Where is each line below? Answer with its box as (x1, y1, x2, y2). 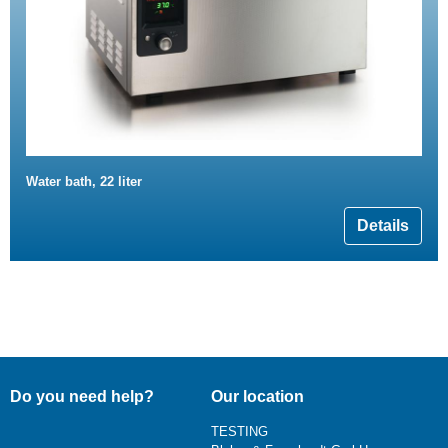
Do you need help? (10, 387, 154, 405)
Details (357, 216, 409, 234)
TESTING (210, 423, 268, 439)
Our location (210, 387, 304, 405)
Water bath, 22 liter (26, 173, 142, 189)
